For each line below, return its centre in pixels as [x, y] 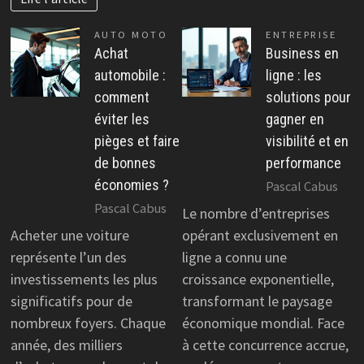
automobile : [130, 76]
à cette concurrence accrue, [265, 344]
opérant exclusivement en [260, 235]
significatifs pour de [71, 301]
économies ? [131, 185]
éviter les [121, 119]
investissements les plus [84, 279]
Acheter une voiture [69, 235]
